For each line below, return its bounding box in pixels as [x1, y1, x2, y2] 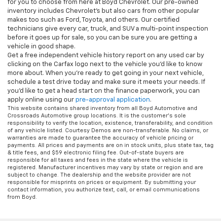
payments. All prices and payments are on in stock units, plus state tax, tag [7, 143, 214, 148]
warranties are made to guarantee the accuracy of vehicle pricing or [7, 135, 193, 141]
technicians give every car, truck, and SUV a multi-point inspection [7, 26, 208, 33]
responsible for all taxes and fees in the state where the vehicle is [7, 157, 188, 163]
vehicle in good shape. [7, 43, 75, 50]
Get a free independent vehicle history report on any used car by [7, 52, 204, 59]
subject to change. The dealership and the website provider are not [7, 172, 191, 178]
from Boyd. [7, 194, 37, 200]
